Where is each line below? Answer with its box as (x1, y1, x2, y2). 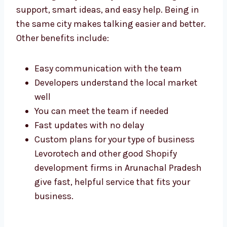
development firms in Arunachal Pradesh (34, 200, 202, 212)
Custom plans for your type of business (34, 172, 195, 183)
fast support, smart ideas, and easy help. (16, 42, 181, 54)
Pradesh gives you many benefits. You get (16, 28, 185, 40)
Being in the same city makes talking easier (16, 56, 196, 68)
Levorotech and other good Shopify (34, 186, 177, 198)
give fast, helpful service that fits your (34, 214, 190, 226)
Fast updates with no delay (34, 158, 144, 169)
